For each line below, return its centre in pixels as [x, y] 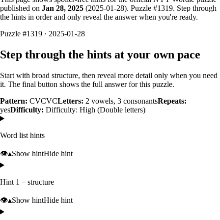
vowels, [103, 101]
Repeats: [172, 101]
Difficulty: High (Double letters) [96, 110]
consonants [139, 101]
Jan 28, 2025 [63, 8]
